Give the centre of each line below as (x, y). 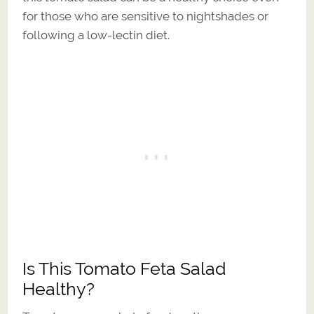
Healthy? (59, 289)
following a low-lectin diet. (96, 35)
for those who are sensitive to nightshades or (146, 16)
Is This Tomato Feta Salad (125, 268)
